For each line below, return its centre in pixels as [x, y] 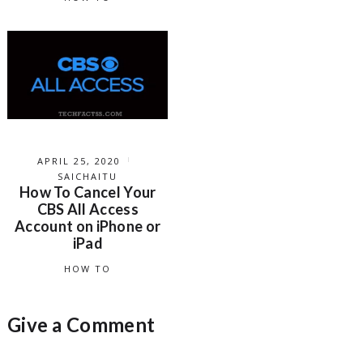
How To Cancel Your [88, 192]
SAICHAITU [88, 176]
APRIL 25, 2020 [79, 160]
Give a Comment [81, 324]
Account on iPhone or [88, 226]
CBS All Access [88, 209]
